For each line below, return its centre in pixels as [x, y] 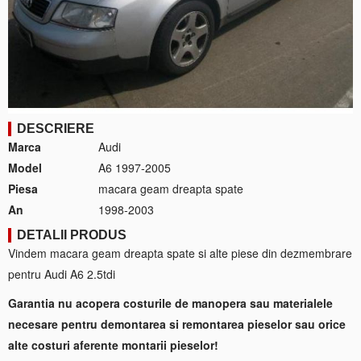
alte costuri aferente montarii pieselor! [113, 344]
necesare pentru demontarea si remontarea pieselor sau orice [177, 324]
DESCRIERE [56, 128]
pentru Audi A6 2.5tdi [62, 274]
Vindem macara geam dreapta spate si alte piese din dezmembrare [180, 253]
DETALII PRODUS [72, 234]
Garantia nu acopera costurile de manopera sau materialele [170, 303]
